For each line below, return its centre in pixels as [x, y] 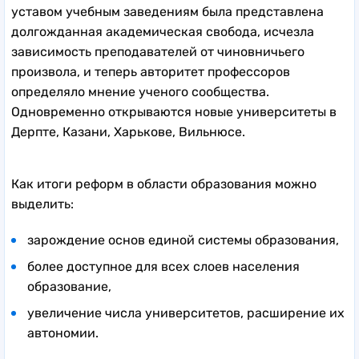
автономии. [63, 333]
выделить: [42, 204]
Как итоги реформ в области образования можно [164, 184]
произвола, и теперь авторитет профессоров [151, 71]
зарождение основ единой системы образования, [183, 240]
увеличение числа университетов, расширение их [186, 313]
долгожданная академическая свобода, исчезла [163, 31]
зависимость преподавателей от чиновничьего [158, 51]
